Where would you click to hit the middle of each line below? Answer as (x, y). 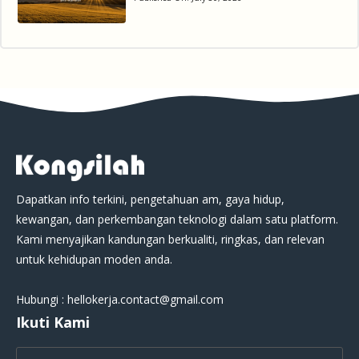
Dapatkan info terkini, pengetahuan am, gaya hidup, (150, 200)
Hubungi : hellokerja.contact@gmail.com (120, 300)
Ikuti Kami (53, 323)
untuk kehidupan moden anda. (94, 260)
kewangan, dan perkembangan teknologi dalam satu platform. (177, 220)
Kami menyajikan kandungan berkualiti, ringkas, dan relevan (170, 240)
